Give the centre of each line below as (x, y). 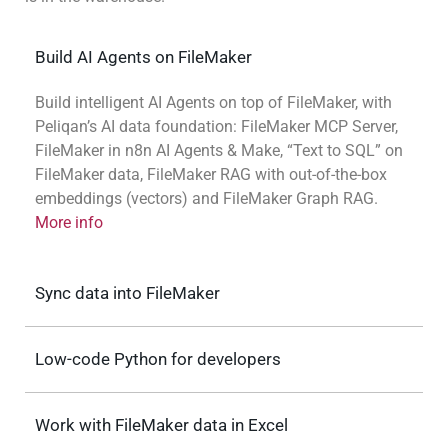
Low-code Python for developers (158, 359)
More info (69, 223)
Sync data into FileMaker (127, 293)
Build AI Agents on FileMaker (143, 57)
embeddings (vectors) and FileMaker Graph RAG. (206, 199)
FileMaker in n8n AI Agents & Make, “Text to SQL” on (219, 151)
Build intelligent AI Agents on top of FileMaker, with (213, 103)
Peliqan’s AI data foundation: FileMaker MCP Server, (216, 127)
